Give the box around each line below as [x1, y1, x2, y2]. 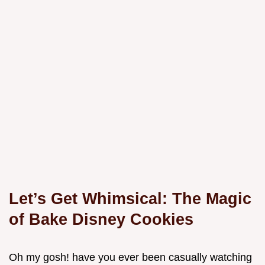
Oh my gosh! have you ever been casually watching [9, 251, 252, 264]
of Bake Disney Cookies [9, 210, 193, 229]
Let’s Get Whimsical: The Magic [9, 189, 251, 208]
